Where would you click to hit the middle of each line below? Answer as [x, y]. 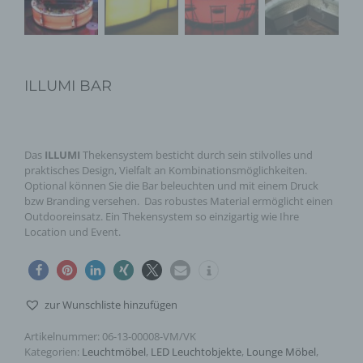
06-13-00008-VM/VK [149, 337]
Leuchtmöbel [114, 352]
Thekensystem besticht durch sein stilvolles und [196, 154]
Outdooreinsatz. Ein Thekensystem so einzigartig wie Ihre [162, 216]
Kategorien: [53, 352]
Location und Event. [73, 231]
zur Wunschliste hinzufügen [111, 305]
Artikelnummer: [63, 337]
